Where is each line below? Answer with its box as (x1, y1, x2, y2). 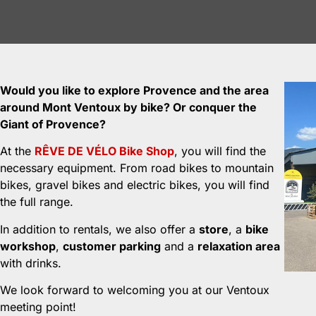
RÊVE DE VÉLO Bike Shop (35, 144, 174, 159)
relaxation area (197, 238, 280, 253)
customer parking (63, 238, 161, 253)
